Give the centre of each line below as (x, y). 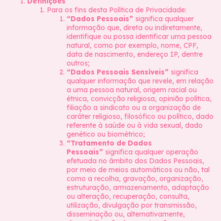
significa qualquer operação (151, 152)
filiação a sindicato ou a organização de (134, 108)
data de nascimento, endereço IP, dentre (135, 54)
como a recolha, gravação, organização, (135, 179)
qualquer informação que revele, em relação (140, 81)
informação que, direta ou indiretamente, (134, 28)
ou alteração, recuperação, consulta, (128, 196)
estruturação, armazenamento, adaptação (138, 187)
